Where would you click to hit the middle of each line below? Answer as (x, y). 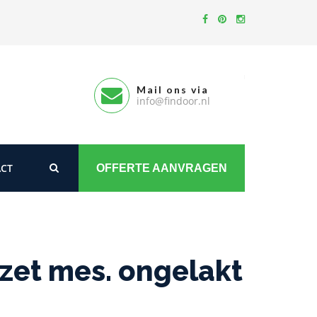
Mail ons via (173, 90)
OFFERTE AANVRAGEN (162, 168)
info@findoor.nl (173, 101)
